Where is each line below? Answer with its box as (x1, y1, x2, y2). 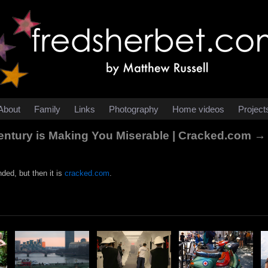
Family (34, 104, 60, 114)
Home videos (172, 104, 224, 114)
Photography (109, 104, 159, 114)
